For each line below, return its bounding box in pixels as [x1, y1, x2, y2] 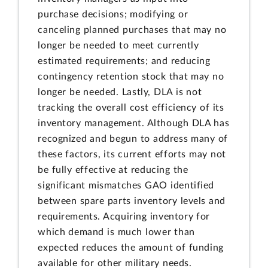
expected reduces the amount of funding [38, 242, 224, 252]
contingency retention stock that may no [38, 71, 224, 81]
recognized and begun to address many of [38, 133, 229, 144]
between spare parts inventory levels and [38, 196, 226, 206]
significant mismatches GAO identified [38, 180, 215, 190]
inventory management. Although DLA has [38, 118, 230, 128]
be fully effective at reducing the [38, 165, 188, 175]
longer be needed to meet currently [38, 40, 199, 50]
